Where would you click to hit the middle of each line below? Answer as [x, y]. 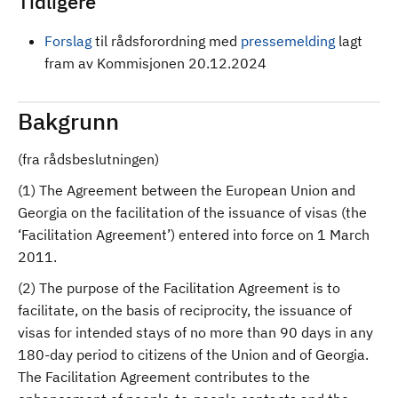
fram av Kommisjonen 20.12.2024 [155, 63]
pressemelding [290, 41]
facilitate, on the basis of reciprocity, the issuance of [185, 310]
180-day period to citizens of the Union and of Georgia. [193, 354]
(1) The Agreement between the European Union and [187, 190]
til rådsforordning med [168, 41]
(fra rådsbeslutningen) [88, 159]
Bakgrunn [68, 121]
